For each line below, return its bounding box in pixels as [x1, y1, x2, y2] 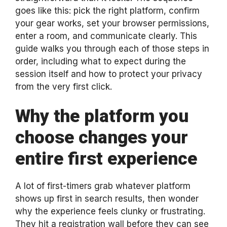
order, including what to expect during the [15, 56, 186, 66]
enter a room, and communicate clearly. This [15, 30, 197, 41]
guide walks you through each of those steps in [15, 43, 209, 54]
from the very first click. [15, 81, 112, 92]
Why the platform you [15, 106, 188, 127]
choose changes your [15, 127, 188, 148]
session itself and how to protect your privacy [15, 68, 202, 79]
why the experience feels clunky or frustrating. [15, 206, 205, 216]
